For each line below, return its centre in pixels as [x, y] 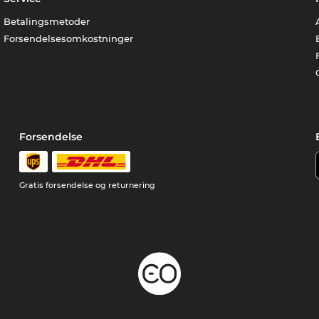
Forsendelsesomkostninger [69, 39]
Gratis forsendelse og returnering [88, 185]
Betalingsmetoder [47, 22]
